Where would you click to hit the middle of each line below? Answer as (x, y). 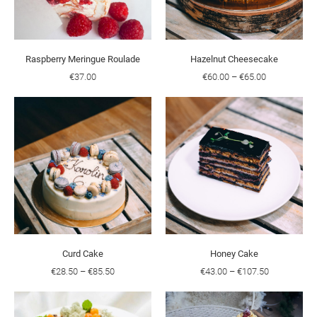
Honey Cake (234, 254)
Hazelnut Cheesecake (234, 59)
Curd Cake (83, 254)
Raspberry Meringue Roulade (83, 59)
